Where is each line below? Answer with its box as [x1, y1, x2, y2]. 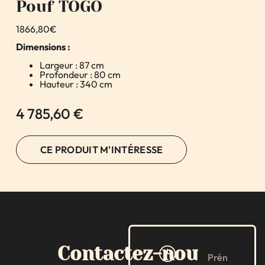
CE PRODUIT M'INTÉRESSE [40, 143, 163, 156]
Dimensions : [15, 41, 70, 53]
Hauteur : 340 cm [39, 77, 112, 90]
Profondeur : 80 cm [39, 68, 121, 80]
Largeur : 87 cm [39, 59, 104, 71]
